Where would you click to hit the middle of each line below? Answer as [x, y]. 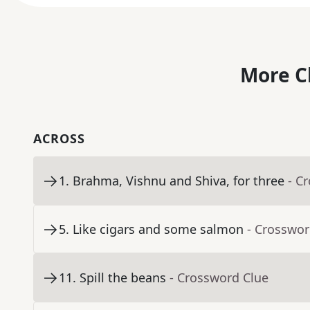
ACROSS [59, 139]
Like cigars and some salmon [158, 229]
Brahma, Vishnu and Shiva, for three [179, 181]
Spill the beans [123, 278]
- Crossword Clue [219, 278]
